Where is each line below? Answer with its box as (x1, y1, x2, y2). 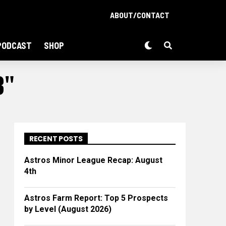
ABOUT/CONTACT (110, 10, 169, 20)
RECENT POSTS (29, 134, 83, 144)
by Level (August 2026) (24, 204, 111, 214)
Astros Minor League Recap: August (24, 155, 162, 165)
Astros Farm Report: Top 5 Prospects (24, 193, 168, 203)
